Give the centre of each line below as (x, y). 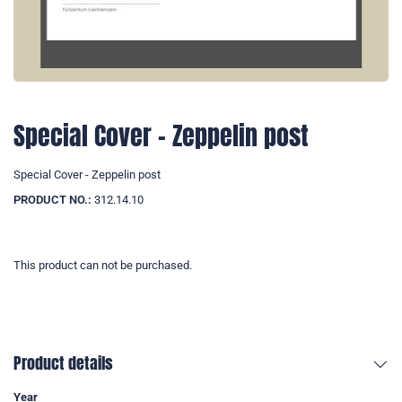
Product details (63, 363)
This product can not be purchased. (103, 266)
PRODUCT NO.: (52, 200)
